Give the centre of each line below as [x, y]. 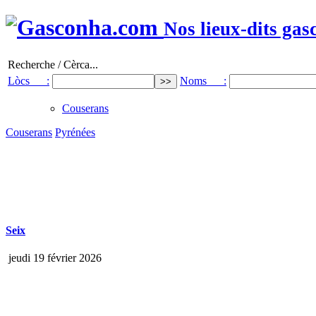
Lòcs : [29, 80]
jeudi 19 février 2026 [54, 258]
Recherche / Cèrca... [53, 64]
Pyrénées [75, 132]
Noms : [203, 80]
